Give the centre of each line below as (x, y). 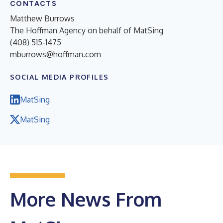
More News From (86, 199)
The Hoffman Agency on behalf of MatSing (87, 30)
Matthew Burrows (42, 18)
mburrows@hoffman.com (56, 54)
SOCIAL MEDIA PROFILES (59, 77)
